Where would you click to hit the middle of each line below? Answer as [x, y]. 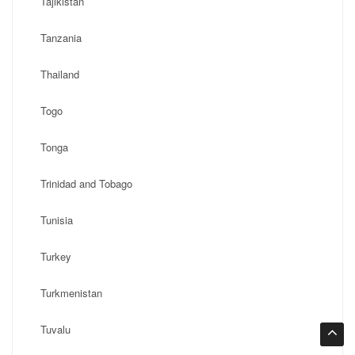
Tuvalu [55, 329]
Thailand [60, 74]
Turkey [56, 256]
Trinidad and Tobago [86, 183]
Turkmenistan [71, 293]
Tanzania [61, 38]
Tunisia [57, 220]
